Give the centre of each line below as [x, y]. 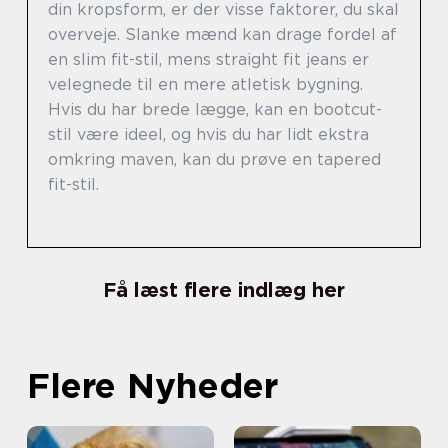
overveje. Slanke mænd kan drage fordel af [222, 34]
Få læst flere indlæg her [224, 289]
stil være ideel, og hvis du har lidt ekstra [208, 134]
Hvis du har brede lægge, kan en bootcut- [215, 109]
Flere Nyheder [152, 384]
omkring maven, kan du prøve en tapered [214, 159]
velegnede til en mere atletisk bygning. [205, 84]
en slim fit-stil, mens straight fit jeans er [208, 59]
